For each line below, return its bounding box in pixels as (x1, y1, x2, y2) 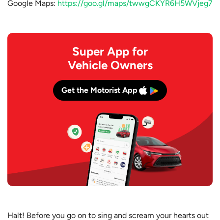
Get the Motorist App (61, 85, 137, 95)
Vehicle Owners (67, 57, 153, 72)
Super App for (72, 44, 148, 58)
